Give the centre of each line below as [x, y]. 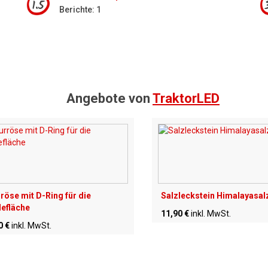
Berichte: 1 [80, 10]
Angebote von [109, 98]
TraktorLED [186, 98]
